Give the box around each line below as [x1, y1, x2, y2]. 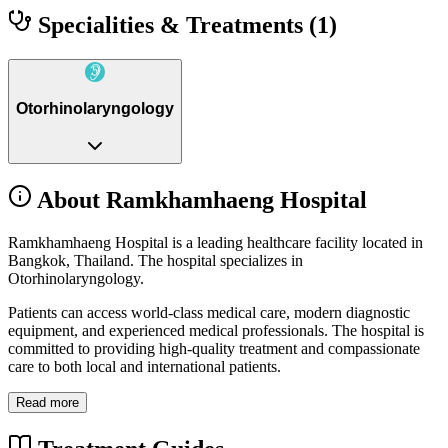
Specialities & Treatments [32, 11, 309, 38]
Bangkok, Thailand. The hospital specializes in [8, 251, 303, 269]
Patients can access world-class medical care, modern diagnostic [8, 303, 410, 321]
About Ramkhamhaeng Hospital [32, 186, 367, 213]
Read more [16, 394, 79, 410]
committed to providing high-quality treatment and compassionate [8, 339, 420, 357]
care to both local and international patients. [8, 357, 281, 375]
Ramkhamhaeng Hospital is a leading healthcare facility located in [8, 233, 423, 251]
